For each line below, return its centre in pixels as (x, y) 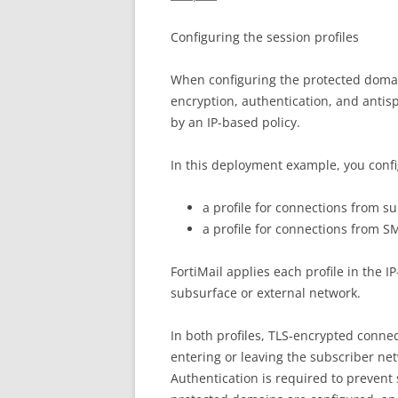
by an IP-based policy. (235, 122)
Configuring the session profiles (265, 36)
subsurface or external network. (266, 292)
